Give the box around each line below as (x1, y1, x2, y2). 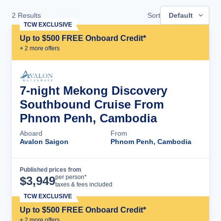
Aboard (20, 129, 42, 138)
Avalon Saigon (20, 138, 69, 146)
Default (169, 11, 193, 20)
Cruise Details (139, 173, 191, 182)
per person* (55, 174, 87, 181)
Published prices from (20, 166, 81, 174)
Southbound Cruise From (20, 98, 164, 111)
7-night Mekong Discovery (20, 84, 167, 98)
